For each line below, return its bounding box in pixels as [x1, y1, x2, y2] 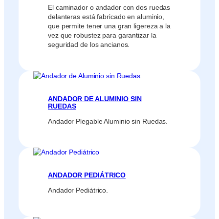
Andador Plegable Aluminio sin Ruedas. [48, 117, 168, 125]
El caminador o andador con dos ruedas [48, 3, 171, 11]
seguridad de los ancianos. [48, 40, 130, 48]
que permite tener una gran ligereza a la [48, 22, 171, 30]
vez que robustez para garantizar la [48, 31, 156, 39]
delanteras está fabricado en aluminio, [48, 12, 165, 21]
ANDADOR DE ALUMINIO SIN [48, 94, 142, 103]
